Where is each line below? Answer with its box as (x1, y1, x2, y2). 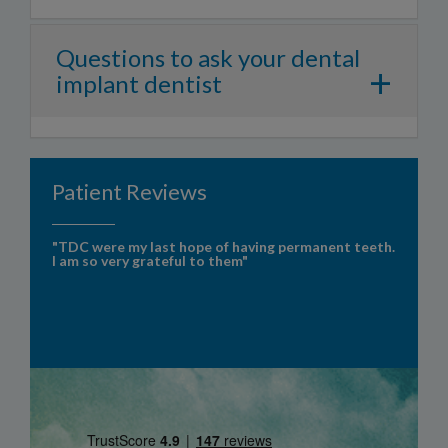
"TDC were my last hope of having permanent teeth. (52, 238, 395, 255)
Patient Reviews (52, 178, 207, 205)
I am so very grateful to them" (52, 252, 248, 269)
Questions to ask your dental (56, 43, 360, 72)
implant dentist (56, 69, 222, 98)
